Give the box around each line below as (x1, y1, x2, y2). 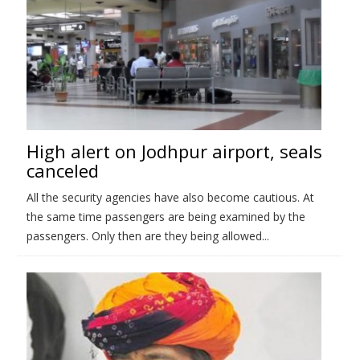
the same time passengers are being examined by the (27, 208, 305, 224)
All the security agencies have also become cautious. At (27, 189, 314, 205)
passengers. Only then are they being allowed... (27, 227, 269, 243)
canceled (27, 157, 99, 182)
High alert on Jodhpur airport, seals (27, 138, 322, 163)
